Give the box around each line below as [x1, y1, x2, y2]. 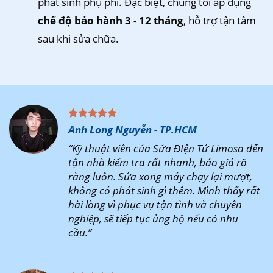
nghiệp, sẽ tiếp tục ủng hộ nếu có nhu [68, 211, 239, 226]
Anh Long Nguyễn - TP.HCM [68, 122, 197, 136]
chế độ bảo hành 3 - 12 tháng [38, 13, 184, 27]
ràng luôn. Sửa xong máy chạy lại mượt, [68, 169, 253, 184]
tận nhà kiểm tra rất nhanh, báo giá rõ [68, 155, 247, 170]
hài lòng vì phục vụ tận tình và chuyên [68, 197, 243, 212]
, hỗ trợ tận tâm [183, 13, 257, 27]
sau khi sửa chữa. [38, 31, 119, 46]
